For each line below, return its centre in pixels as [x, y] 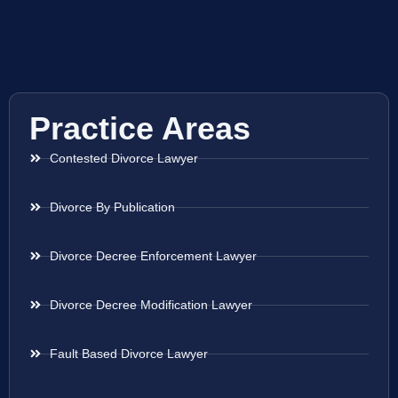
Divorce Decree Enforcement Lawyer [153, 256]
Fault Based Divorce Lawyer [128, 354]
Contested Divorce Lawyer [123, 159]
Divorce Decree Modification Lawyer [151, 305]
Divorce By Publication [112, 207]
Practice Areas [140, 129]
